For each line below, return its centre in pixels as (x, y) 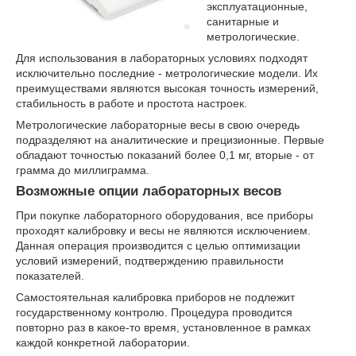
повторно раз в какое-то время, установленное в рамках (163, 327)
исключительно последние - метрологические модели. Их (167, 74)
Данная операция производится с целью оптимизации (158, 245)
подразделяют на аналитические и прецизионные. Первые (170, 140)
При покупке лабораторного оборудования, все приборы (164, 215)
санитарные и (243, 22)
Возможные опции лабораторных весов (149, 192)
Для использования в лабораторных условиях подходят (162, 58)
